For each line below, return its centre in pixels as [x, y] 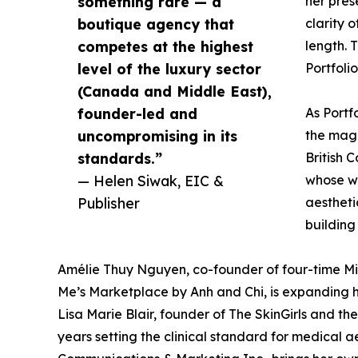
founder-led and [137, 113]
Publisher [109, 203]
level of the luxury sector [169, 68]
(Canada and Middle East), [175, 91]
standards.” [120, 158]
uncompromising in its [157, 135]
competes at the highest [165, 46]
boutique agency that [156, 24]
